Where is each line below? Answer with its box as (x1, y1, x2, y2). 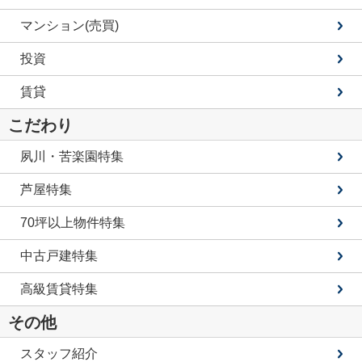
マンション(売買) (20, 18, 119, 32)
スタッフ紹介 (20, 346, 98, 360)
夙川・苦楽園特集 (20, 149, 124, 163)
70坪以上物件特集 (20, 215, 125, 229)
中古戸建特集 (20, 248, 98, 263)
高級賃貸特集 (20, 281, 98, 296)
